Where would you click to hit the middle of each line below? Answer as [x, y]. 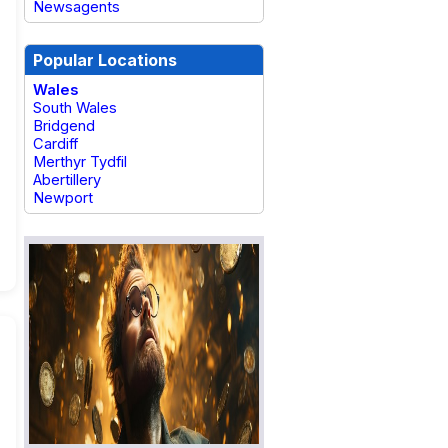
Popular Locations [105, 60]
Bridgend [64, 126]
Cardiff [55, 144]
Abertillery [67, 180]
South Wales [75, 108]
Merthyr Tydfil [80, 162]
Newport [63, 198]
